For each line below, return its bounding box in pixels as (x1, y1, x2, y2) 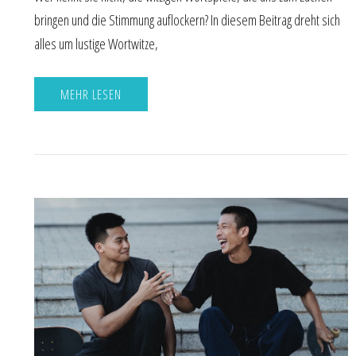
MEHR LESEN (60, 85, 122, 103)
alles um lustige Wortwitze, (34, 33, 158, 53)
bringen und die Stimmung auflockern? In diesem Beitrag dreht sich (34, 10, 340, 29)
